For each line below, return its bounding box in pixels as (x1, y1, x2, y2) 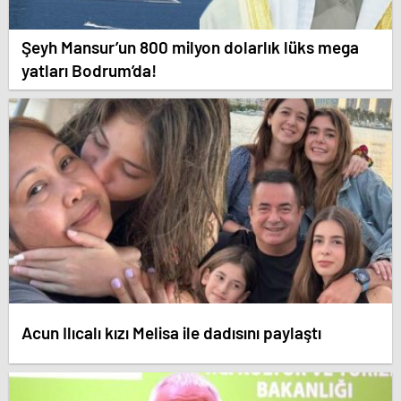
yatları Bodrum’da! (21, 60, 157, 81)
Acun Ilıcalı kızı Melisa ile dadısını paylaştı (21, 322, 321, 343)
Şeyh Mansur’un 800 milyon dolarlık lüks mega (21, 37, 359, 57)
